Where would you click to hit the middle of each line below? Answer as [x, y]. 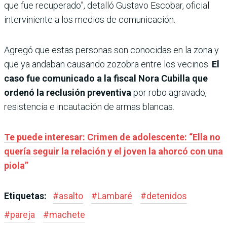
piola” [16, 166]
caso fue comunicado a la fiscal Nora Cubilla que [106, 79]
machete [67, 215]
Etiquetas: [26, 196]
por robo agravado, [169, 93]
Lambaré [115, 196]
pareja [23, 215]
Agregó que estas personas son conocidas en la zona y [111, 50]
